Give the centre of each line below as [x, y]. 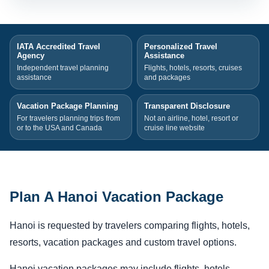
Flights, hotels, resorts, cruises [193, 68]
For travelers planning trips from [68, 119]
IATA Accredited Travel [59, 47]
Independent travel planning [63, 68]
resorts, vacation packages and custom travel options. [123, 243]
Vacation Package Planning [68, 106]
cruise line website [174, 128]
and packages [167, 78]
